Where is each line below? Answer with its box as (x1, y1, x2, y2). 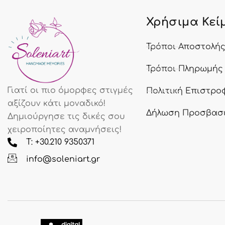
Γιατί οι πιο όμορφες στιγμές (8, 86, 133, 95)
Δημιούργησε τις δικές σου (8, 112, 125, 122)
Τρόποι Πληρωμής (146, 64, 223, 74)
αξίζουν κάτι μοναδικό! (8, 99, 105, 108)
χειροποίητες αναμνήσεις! (8, 125, 122, 135)
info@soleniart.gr (26, 155, 100, 164)
